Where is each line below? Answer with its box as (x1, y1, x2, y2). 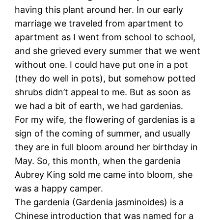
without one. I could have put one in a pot (15, 59, 189, 70)
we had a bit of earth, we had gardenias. (15, 100, 184, 111)
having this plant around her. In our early (15, 4, 184, 15)
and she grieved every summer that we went (15, 45, 201, 56)
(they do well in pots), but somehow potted (15, 73, 196, 83)
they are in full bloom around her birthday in (15, 141, 198, 152)
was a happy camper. (15, 183, 104, 193)
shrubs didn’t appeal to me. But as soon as (15, 86, 191, 97)
